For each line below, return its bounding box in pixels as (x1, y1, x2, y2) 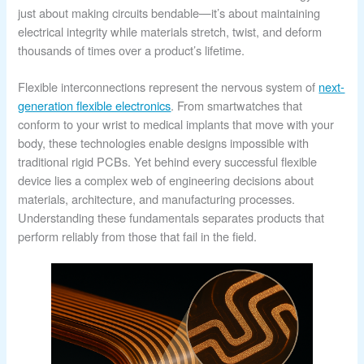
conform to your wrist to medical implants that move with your (18, 115, 335, 133)
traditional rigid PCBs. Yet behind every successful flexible (18, 153, 318, 171)
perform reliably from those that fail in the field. (18, 227, 258, 245)
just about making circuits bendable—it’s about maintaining (18, 4, 321, 22)
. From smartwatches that (171, 97, 303, 115)
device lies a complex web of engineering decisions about (18, 171, 314, 189)
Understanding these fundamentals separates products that (18, 209, 325, 227)
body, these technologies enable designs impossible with (18, 134, 310, 152)
